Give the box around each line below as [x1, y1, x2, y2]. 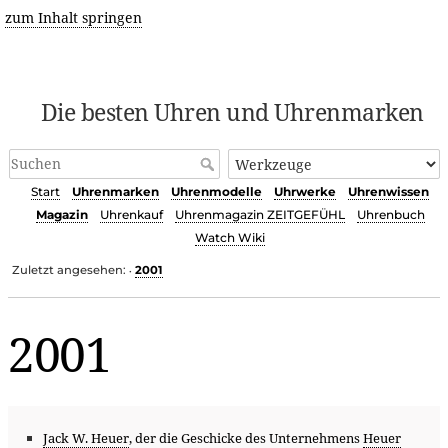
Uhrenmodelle [171, 184, 262, 200]
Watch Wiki [195, 230, 265, 246]
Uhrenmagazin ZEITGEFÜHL [174, 207, 345, 223]
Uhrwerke [274, 184, 336, 200]
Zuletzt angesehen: [12, 262, 127, 277]
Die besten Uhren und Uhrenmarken [40, 96, 424, 128]
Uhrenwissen [348, 184, 429, 200]
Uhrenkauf [99, 207, 163, 223]
